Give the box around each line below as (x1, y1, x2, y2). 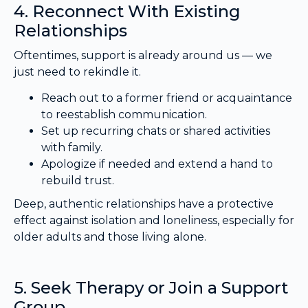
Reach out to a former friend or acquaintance (41, 91, 292, 105)
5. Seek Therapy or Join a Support (14, 278, 288, 298)
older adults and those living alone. (14, 230, 206, 244)
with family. (41, 141, 102, 155)
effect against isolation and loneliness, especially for (14, 214, 294, 228)
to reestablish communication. (41, 108, 207, 122)
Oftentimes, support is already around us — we (14, 48, 272, 62)
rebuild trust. (41, 174, 114, 188)
